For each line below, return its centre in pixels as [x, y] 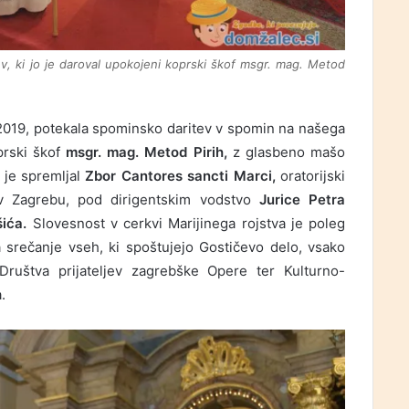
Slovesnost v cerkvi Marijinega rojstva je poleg [186, 223]
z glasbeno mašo [289, 152]
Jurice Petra [302, 199]
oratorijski [310, 175]
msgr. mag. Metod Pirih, [149, 152]
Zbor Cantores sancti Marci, [180, 175]
